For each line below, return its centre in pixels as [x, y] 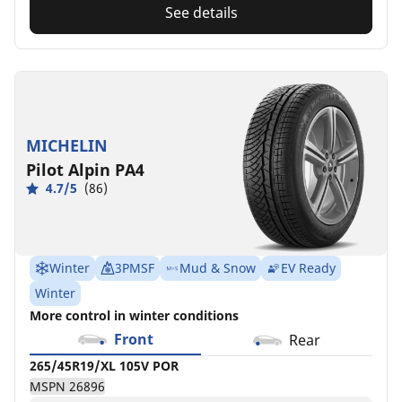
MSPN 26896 [67, 387]
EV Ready [308, 268]
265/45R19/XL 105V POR [104, 366]
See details [201, 13]
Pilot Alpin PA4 [85, 169]
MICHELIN [67, 145]
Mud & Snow [218, 268]
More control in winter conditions [134, 316]
